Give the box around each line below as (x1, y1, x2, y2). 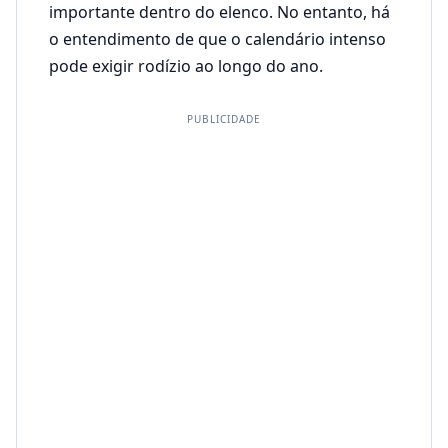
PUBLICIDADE (187, 112, 261, 126)
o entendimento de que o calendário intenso (49, 28, 386, 50)
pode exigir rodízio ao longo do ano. (49, 55, 323, 77)
